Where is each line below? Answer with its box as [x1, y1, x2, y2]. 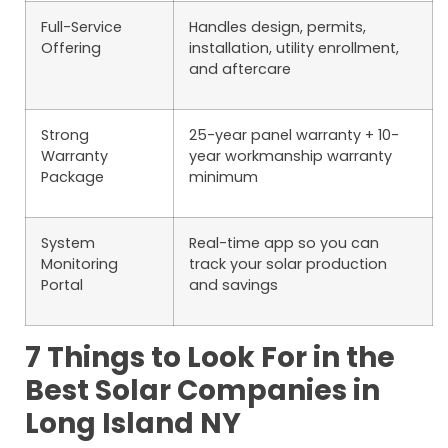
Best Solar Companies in [25, 371, 380, 411]
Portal [41, 275, 83, 296]
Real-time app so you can [189, 233, 379, 254]
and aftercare [189, 59, 291, 80]
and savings [189, 275, 278, 296]
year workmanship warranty [189, 146, 392, 167]
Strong [41, 125, 89, 146]
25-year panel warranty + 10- [189, 125, 399, 146]
